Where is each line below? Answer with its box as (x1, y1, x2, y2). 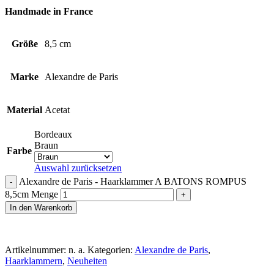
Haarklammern (5, 255, 62, 266)
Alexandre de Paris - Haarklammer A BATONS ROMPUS (19, 176, 246, 187)
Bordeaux (34, 128, 72, 139)
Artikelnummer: (5, 244, 68, 255)
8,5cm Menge (5, 188, 58, 199)
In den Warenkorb (10, 202, 72, 212)
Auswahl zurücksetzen (34, 162, 122, 173)
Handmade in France (5, 6, 93, 17)
